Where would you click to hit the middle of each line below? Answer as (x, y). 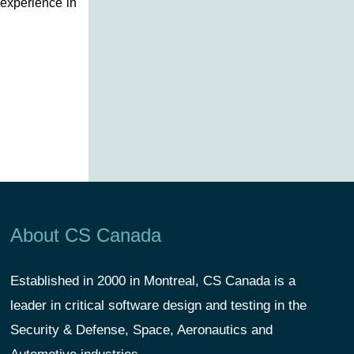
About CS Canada (85, 235)
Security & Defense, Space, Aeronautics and (141, 330)
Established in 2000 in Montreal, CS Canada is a (153, 281)
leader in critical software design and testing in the (158, 305)
